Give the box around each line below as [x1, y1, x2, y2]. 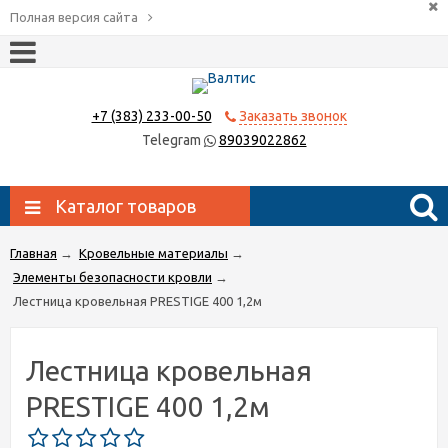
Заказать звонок [238, 107, 347, 124]
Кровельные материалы [79, 245, 228, 260]
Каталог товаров [55, 195, 196, 216]
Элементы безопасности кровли [13, 269, 212, 284]
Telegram [141, 131, 204, 148]
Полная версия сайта [10, 10, 138, 24]
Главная [10, 245, 57, 260]
